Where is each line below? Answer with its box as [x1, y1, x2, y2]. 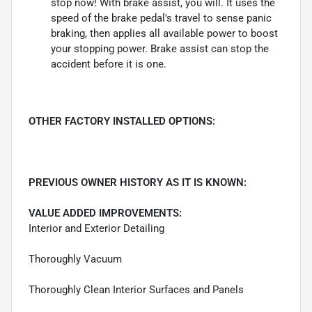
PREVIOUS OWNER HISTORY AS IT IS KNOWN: [29, 175, 247, 189]
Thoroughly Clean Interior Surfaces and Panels [29, 283, 244, 296]
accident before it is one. [51, 57, 166, 70]
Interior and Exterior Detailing [29, 221, 164, 235]
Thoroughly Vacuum [29, 252, 122, 265]
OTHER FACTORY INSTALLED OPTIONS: [29, 114, 215, 127]
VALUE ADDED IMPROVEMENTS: [29, 206, 182, 219]
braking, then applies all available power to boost [51, 26, 278, 40]
